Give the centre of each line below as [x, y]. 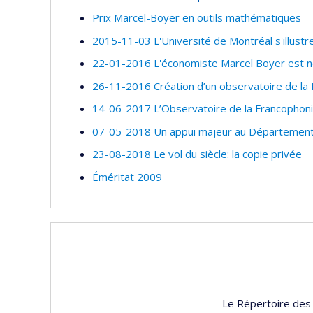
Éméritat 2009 [127, 176]
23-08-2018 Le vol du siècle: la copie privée [197, 154]
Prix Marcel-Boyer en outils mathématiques [197, 17]
